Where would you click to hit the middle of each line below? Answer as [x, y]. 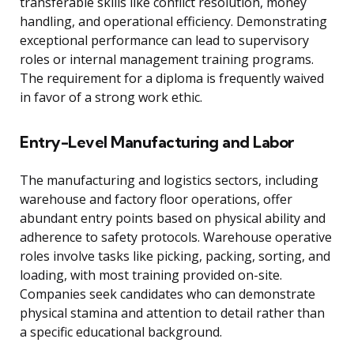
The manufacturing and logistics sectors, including [169, 181]
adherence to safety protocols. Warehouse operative [176, 237]
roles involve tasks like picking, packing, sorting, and [175, 256]
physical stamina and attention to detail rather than [172, 313]
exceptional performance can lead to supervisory [164, 41]
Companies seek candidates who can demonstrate [168, 294]
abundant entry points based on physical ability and [173, 218]
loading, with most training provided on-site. [151, 275]
